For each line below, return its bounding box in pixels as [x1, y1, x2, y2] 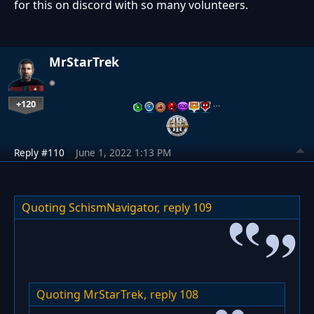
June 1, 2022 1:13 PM [76, 146, 171, 160]
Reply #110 [14, 146, 64, 160]
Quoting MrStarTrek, [36, 287, 146, 303]
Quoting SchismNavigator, [22, 200, 160, 216]
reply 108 [150, 287, 198, 303]
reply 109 [163, 200, 212, 216]
